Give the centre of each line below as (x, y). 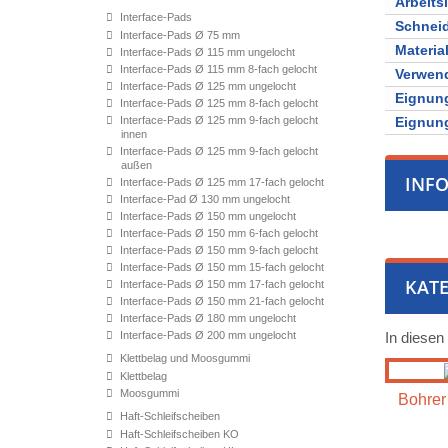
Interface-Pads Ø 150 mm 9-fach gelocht (217, 250)
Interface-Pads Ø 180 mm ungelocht (206, 318)
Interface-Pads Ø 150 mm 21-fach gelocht (220, 301)
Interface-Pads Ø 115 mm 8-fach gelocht (217, 69)
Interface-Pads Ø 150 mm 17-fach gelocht (220, 284)
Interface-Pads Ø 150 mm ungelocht (206, 216)
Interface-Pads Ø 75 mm (178, 35)
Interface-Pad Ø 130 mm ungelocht (203, 199)
